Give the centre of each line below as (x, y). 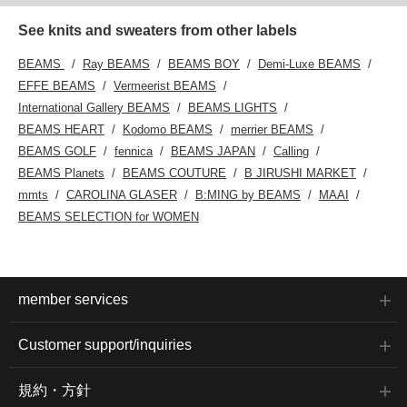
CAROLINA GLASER (122, 195)
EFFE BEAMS (57, 86)
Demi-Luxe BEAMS (309, 65)
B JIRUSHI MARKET (300, 174)
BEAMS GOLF (57, 152)
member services (73, 300)
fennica (134, 152)
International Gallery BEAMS (94, 108)
